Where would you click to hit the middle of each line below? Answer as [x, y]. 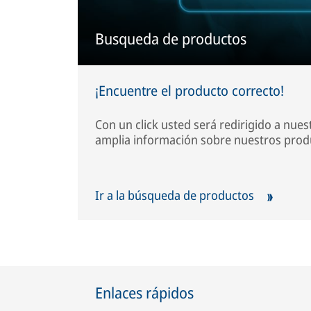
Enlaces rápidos [144, 292]
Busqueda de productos [171, 39]
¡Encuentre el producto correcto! [190, 91]
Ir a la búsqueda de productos [176, 195]
